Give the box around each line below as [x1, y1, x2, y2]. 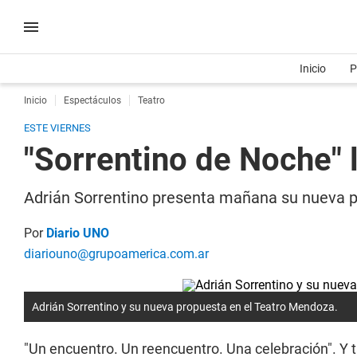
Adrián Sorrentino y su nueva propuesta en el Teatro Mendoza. [32, 300, 338, 313]
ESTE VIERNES [24, 122, 91, 134]
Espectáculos [64, 95, 121, 106]
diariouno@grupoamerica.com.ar [24, 246, 209, 261]
